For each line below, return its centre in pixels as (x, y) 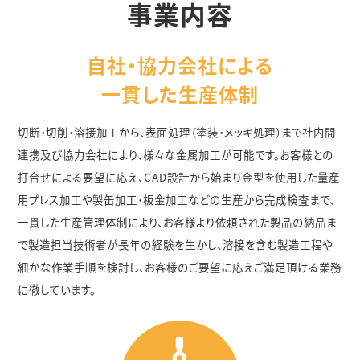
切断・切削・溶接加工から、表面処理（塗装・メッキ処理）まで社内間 (177, 132)
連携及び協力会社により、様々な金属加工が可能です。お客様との (176, 154)
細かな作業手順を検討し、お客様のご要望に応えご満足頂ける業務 (180, 267)
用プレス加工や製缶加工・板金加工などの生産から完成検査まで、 (177, 199)
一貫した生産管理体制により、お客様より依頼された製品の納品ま (178, 222)
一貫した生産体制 (180, 94)
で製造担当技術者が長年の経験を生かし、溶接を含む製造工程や (176, 244)
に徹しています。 (57, 289)
